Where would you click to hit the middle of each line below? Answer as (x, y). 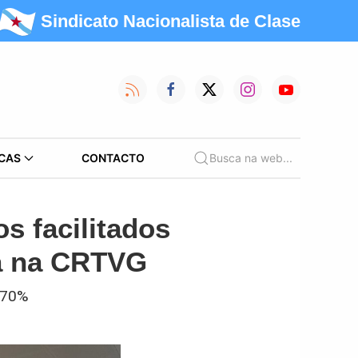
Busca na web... (251, 158)
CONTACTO (113, 158)
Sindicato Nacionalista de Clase (171, 21)
